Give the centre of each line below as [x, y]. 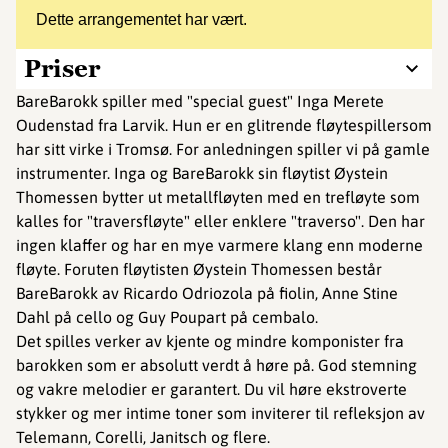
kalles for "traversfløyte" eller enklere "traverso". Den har [220, 221]
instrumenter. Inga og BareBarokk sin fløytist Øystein [202, 173]
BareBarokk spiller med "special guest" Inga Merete [200, 101]
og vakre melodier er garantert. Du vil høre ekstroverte [211, 389]
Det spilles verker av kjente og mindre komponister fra [210, 341]
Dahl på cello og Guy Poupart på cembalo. [167, 317]
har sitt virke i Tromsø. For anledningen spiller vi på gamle [223, 149]
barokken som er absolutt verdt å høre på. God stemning [216, 365]
